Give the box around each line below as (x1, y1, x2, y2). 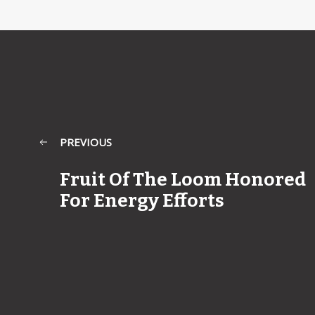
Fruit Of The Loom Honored (60, 168, 306, 191)
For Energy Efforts (60, 189, 224, 212)
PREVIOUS (60, 134, 112, 149)
